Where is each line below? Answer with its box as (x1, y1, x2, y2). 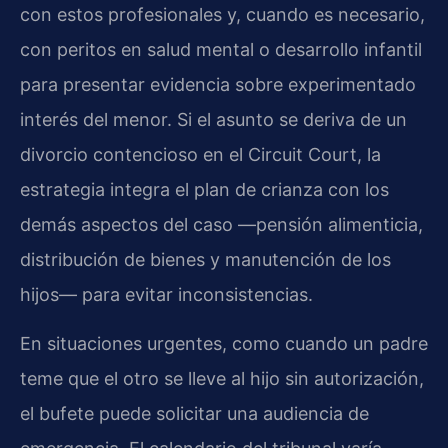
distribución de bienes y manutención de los (20, 248, 391, 270)
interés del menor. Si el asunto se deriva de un (20, 108, 407, 130)
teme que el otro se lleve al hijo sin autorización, (20, 368, 424, 390)
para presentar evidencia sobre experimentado (20, 73, 416, 95)
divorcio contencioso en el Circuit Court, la (20, 143, 381, 165)
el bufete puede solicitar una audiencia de (20, 403, 369, 425)
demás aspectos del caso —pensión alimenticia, (20, 213, 423, 235)
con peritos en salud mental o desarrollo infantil (20, 38, 422, 60)
